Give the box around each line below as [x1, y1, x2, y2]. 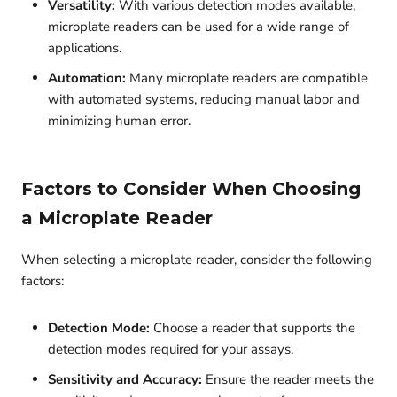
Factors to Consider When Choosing [21, 178, 361, 200]
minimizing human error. [48, 112, 191, 130]
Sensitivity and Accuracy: [48, 370, 202, 389]
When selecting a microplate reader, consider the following [21, 251, 372, 269]
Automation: [48, 69, 126, 88]
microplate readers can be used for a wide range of [48, 18, 349, 36]
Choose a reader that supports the [150, 319, 355, 338]
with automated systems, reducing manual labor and [48, 90, 360, 109]
